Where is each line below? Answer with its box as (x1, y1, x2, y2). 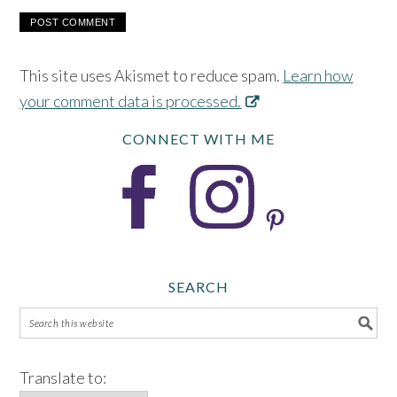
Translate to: (19, 367, 107, 387)
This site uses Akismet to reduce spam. (19, 65, 284, 85)
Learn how (283, 65, 354, 85)
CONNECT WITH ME (122, 129, 275, 147)
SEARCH (168, 277, 229, 295)
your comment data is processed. (19, 90, 242, 111)
